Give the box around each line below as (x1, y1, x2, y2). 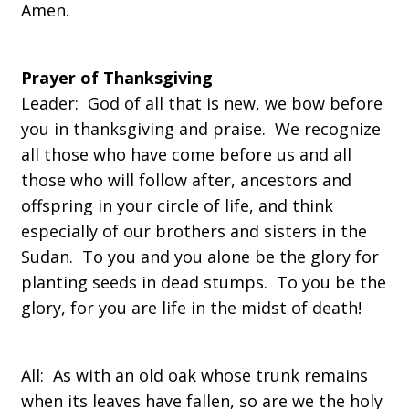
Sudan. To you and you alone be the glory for (21, 246, 379, 267)
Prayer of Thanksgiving (21, 67, 213, 89)
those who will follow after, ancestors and (21, 169, 351, 191)
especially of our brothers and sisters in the (21, 220, 367, 242)
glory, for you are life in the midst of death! (21, 297, 362, 319)
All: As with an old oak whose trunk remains (21, 364, 368, 386)
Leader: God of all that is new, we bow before (21, 92, 383, 114)
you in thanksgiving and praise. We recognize (21, 118, 381, 140)
